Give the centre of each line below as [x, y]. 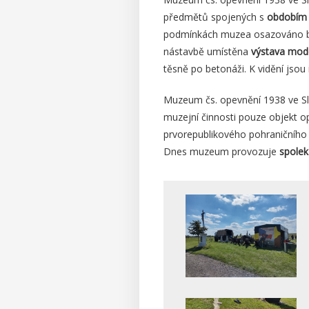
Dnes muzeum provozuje [221, 152]
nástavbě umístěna [207, 52]
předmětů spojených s [215, 17]
